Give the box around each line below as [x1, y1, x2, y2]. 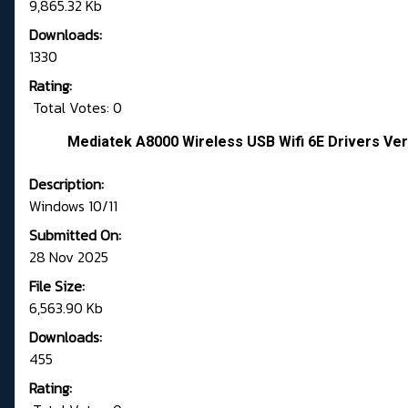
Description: [29, 173, 104, 196]
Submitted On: [29, 224, 121, 247]
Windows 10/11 [29, 195, 117, 218]
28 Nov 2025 [29, 246, 108, 269]
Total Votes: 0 [29, 97, 122, 119]
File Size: [29, 275, 85, 298]
